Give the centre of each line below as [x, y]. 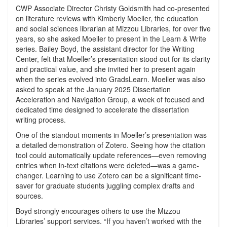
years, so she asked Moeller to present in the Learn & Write [111, 39]
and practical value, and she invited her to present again [106, 69]
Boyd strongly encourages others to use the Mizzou [98, 211]
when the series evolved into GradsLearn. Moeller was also [110, 79]
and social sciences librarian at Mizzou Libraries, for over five [113, 28]
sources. [29, 196]
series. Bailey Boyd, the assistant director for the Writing [105, 49]
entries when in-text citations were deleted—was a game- [107, 165]
